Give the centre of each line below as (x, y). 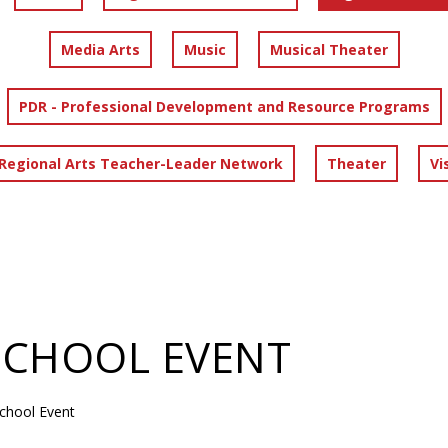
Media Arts (100, 49)
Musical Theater (328, 49)
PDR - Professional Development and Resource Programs (224, 106)
